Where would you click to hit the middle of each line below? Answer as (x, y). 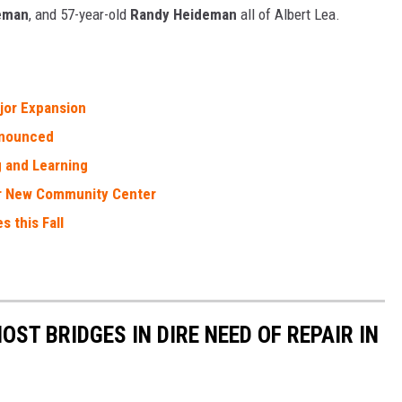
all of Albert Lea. (288, 15)
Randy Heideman (184, 15)
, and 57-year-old (79, 15)
